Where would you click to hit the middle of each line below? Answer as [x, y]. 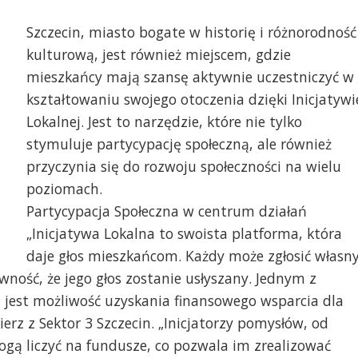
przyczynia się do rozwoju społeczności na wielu [183, 166]
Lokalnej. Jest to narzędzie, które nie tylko [164, 121]
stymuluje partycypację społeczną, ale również [179, 143]
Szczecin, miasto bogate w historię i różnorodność [191, 32]
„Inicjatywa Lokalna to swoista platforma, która [184, 233]
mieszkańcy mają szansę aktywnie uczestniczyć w [190, 76]
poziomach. [64, 188]
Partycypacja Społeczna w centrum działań [166, 211]
